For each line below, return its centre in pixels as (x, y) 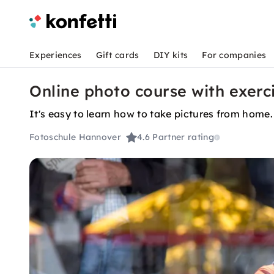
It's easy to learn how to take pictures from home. (151, 114)
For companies (234, 55)
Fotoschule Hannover (76, 137)
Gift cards (117, 55)
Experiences (56, 55)
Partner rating (183, 137)
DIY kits (171, 55)
